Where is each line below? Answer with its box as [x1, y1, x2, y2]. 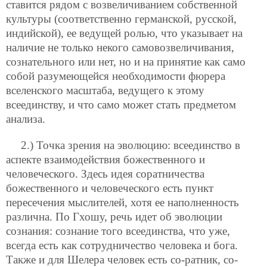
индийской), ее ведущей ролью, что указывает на [6, 27, 243, 40]
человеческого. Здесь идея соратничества [6, 167, 204, 180]
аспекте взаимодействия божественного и [6, 153, 205, 166]
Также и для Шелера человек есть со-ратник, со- [6, 253, 238, 266]
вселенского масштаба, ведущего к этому [6, 84, 204, 97]
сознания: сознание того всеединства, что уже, [6, 224, 230, 237]
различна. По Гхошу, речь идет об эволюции [6, 210, 222, 223]
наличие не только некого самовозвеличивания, [6, 41, 234, 54]
